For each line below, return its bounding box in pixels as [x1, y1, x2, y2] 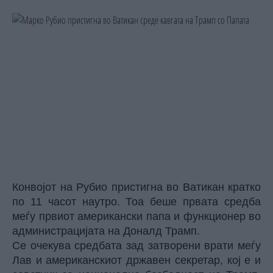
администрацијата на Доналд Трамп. [12, 225, 200, 237]
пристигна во [111, 181, 183, 193]
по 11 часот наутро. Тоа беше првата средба [12, 196, 261, 208]
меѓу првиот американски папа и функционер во [12, 210, 261, 222]
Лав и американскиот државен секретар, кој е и [12, 254, 261, 266]
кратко [224, 181, 261, 193]
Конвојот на [12, 181, 73, 193]
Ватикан [182, 181, 224, 193]
